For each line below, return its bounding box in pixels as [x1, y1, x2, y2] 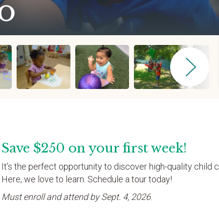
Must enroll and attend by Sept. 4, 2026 [1, 192, 151, 202]
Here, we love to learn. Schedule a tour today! [1, 174, 172, 184]
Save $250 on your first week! [1, 140, 187, 156]
